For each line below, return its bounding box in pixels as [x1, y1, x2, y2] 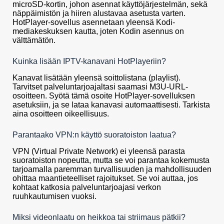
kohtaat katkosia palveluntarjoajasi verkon [12, 183, 161, 191]
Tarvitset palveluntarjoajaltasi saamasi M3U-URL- [12, 82, 188, 91]
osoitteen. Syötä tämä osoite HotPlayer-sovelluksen [12, 91, 195, 100]
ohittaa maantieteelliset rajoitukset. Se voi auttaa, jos [12, 174, 198, 182]
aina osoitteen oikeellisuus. [12, 109, 109, 118]
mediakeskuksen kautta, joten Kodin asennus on [12, 27, 184, 36]
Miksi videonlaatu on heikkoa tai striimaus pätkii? [12, 213, 185, 221]
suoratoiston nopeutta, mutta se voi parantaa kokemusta [12, 156, 209, 164]
